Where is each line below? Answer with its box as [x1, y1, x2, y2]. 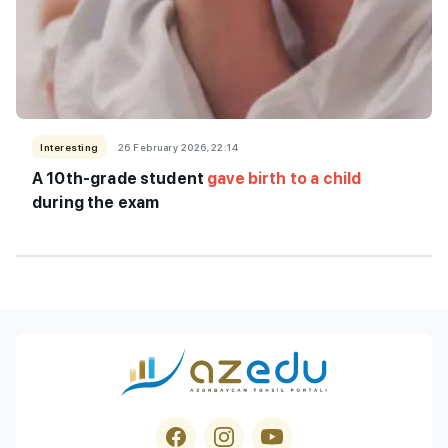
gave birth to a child [207, 168, 362, 188]
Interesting [40, 140, 99, 153]
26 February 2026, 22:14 [117, 140, 238, 153]
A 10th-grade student [32, 168, 208, 188]
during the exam [32, 192, 160, 212]
